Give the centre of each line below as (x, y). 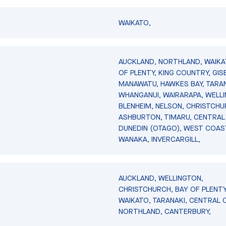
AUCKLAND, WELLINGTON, (161, 178)
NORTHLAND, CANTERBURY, (165, 211)
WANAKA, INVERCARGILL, (160, 139)
